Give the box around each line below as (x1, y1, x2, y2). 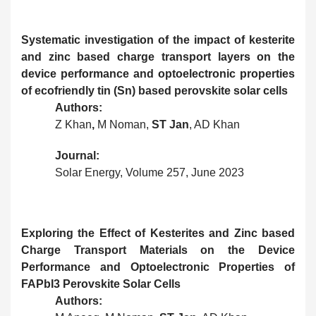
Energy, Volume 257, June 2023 (85, 166, 244, 179)
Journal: (55, 150, 99, 162)
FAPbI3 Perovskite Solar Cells (21, 278, 181, 291)
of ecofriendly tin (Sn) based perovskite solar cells (21, 85, 288, 97)
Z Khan (55, 119, 92, 131)
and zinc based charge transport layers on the (21, 51, 295, 63)
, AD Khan (189, 119, 240, 131)
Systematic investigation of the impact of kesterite (21, 34, 295, 47)
